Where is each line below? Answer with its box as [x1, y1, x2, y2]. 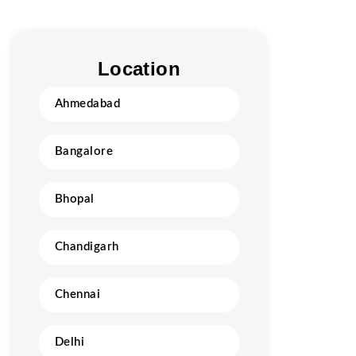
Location [97, 58, 181, 79]
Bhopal [55, 193, 95, 205]
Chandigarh [55, 241, 119, 253]
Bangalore [55, 145, 114, 157]
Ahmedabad [55, 98, 121, 110]
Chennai [55, 288, 101, 300]
